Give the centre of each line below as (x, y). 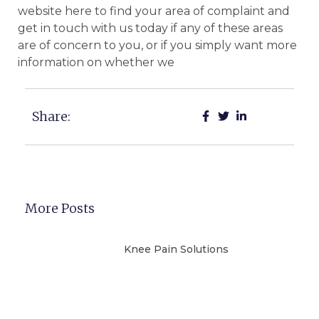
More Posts (60, 209)
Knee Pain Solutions (176, 250)
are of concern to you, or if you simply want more (157, 45)
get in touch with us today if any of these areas (150, 28)
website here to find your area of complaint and (154, 11)
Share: (51, 117)
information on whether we (96, 62)
